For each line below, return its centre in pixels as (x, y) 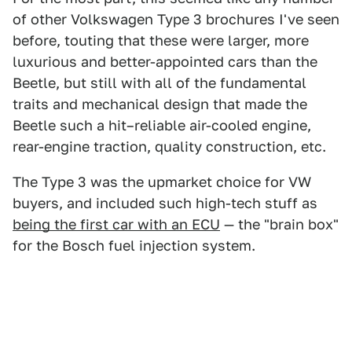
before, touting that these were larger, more (161, 40)
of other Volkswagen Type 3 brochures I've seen (176, 19)
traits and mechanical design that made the (160, 104)
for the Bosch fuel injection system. (134, 245)
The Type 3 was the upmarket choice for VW (162, 181)
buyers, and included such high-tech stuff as (165, 203)
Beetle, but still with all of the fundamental (159, 82)
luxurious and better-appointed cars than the (165, 61)
